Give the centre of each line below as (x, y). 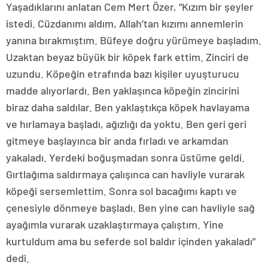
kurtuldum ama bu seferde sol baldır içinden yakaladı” (131, 241)
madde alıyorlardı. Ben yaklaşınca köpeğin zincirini (123, 91)
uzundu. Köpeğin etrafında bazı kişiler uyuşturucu (123, 74)
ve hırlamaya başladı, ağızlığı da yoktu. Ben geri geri (126, 124)
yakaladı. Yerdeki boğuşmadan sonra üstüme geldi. (125, 158)
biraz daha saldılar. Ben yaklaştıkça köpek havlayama (128, 107)
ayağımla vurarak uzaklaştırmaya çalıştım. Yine (115, 225)
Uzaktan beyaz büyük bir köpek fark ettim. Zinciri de (127, 57)
